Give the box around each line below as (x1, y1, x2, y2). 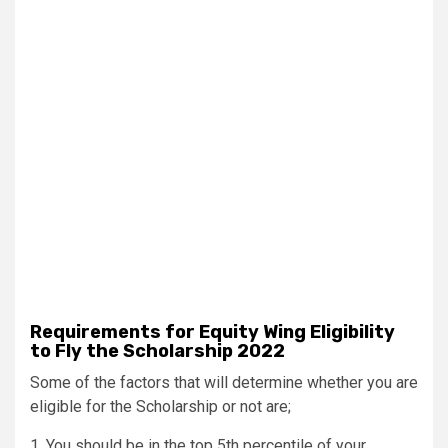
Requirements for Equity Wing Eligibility (30, 320, 395, 343)
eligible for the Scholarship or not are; (30, 396, 291, 416)
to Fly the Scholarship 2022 (30, 339, 285, 362)
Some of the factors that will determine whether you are (30, 372, 418, 392)
